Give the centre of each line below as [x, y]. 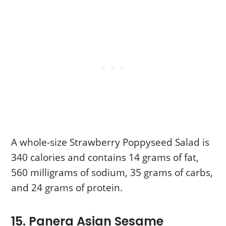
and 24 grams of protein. [67, 187]
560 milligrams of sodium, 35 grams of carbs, [112, 172]
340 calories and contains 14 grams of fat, [105, 157]
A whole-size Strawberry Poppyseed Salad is [110, 142]
